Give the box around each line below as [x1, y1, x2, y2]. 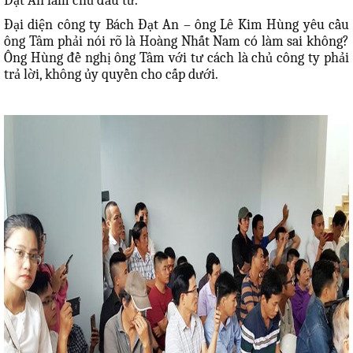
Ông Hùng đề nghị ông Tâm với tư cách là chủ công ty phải [4, 50, 349, 66]
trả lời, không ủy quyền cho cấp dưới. [4, 66, 218, 83]
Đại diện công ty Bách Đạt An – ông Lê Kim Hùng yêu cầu [4, 17, 349, 33]
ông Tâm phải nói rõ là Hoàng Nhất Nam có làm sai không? [4, 33, 349, 50]
